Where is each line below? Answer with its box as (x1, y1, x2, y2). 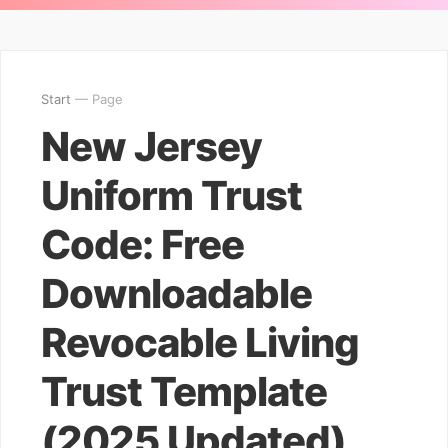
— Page (71, 91, 123, 107)
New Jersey (41, 122, 262, 171)
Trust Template (41, 367, 327, 416)
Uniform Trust (41, 171, 302, 220)
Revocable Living (41, 318, 359, 367)
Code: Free (41, 220, 244, 269)
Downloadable (41, 269, 312, 318)
